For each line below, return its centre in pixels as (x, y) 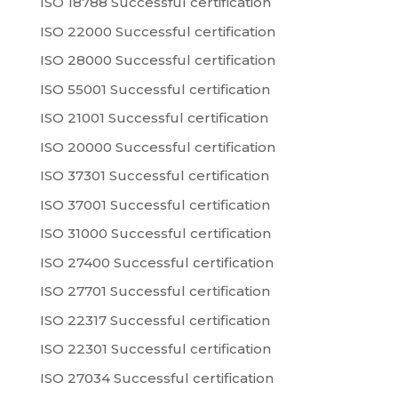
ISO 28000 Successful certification (157, 60)
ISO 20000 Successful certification (157, 147)
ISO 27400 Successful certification (156, 262)
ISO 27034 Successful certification (156, 378)
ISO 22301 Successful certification (155, 349)
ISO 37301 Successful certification (154, 176)
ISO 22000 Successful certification (157, 31)
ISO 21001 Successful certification (154, 118)
